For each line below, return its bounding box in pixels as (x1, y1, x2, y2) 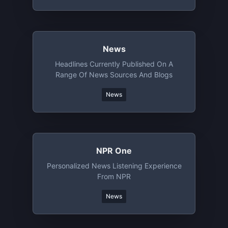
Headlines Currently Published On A (55, 60, 173, 68)
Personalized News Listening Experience (46, 161, 182, 170)
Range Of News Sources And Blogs (55, 70, 173, 79)
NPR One (96, 146, 132, 156)
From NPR (97, 172, 131, 181)
